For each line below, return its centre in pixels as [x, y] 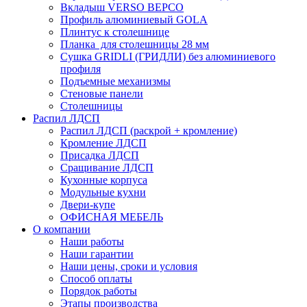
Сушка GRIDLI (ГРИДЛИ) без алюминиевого [168, 56]
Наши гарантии [97, 254]
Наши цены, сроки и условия [129, 266]
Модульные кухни [103, 192]
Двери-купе [88, 204]
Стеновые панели [102, 93]
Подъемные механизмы [115, 81]
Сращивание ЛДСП [107, 167]
